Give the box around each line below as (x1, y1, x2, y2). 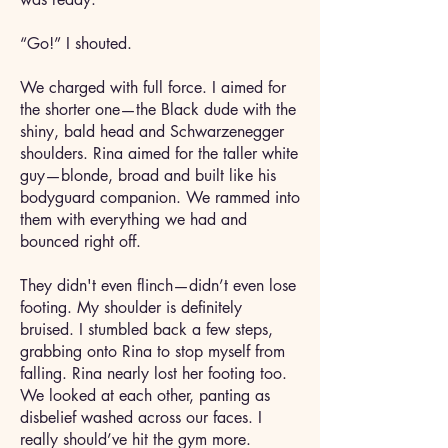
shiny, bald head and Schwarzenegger (20, 121, 284, 142)
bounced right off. (20, 231, 151, 252)
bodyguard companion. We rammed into (20, 187, 300, 208)
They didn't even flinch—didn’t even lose (20, 275, 296, 296)
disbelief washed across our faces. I (20, 407, 262, 428)
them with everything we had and (20, 209, 247, 230)
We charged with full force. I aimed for (20, 77, 286, 98)
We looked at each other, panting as (20, 385, 270, 406)
